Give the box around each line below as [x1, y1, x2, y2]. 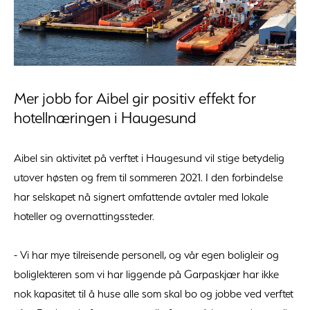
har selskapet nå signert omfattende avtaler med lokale [14, 189, 268, 203]
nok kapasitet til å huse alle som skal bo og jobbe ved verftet [14, 286, 293, 300]
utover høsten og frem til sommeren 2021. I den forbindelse [14, 170, 283, 184]
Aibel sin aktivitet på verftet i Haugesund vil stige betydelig [14, 150, 284, 165]
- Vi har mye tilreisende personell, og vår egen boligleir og [14, 247, 279, 262]
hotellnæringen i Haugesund [14, 107, 196, 127]
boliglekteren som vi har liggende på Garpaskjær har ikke [14, 266, 279, 281]
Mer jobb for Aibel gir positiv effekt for [14, 88, 256, 108]
